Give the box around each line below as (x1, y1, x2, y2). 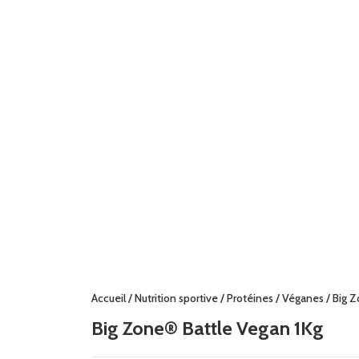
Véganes (282, 290, 324, 305)
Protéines (227, 290, 273, 305)
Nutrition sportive (135, 290, 218, 305)
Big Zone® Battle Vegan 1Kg (91, 316, 324, 340)
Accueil (91, 290, 126, 305)
